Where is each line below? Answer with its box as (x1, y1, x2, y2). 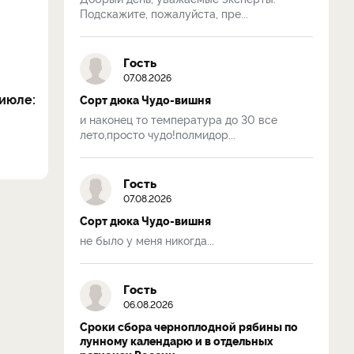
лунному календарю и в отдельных (80, 333, 273, 348)
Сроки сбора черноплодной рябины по (80, 318, 298, 334)
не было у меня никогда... (80, 232, 214, 247)
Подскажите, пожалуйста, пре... (80, 6, 248, 21)
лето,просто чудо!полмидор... (80, 126, 235, 141)
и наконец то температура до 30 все (80, 111, 277, 126)
